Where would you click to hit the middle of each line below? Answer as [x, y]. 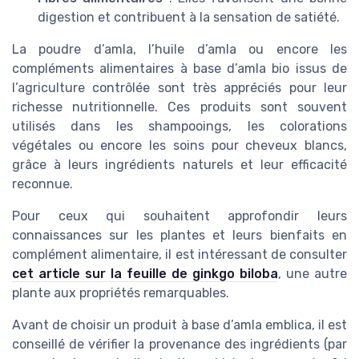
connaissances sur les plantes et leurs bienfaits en [179, 236]
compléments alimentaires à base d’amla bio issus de [179, 69]
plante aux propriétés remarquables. [121, 293]
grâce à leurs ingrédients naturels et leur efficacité [179, 165]
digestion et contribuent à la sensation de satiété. [189, 18]
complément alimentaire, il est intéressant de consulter [179, 255]
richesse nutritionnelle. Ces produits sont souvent [179, 107]
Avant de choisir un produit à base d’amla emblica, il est [179, 325]
